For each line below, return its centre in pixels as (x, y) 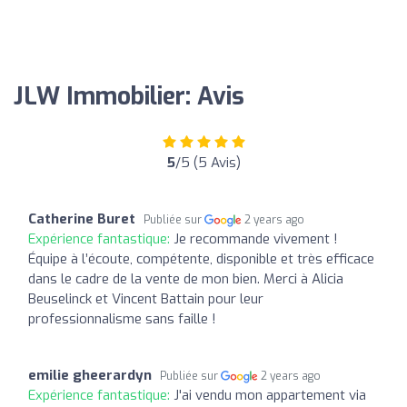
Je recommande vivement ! (256, 238)
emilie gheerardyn (90, 375)
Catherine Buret (82, 218)
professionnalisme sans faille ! (122, 318)
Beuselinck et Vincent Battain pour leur (146, 298)
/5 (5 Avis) (208, 162)
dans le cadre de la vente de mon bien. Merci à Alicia (186, 278)
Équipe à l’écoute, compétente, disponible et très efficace (201, 258)
